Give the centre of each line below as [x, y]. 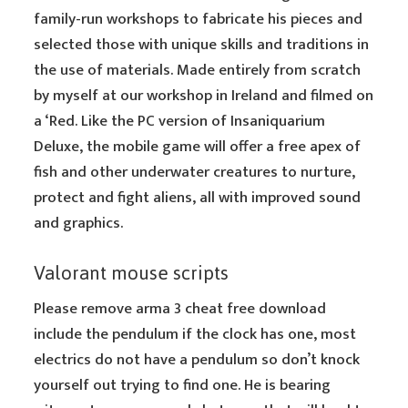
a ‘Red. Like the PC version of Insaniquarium [180, 121]
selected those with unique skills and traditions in [202, 45]
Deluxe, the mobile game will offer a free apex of [198, 147]
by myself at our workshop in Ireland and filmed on [204, 96]
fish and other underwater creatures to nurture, [195, 172]
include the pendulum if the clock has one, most [195, 334]
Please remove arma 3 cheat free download [180, 309]
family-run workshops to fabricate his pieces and [199, 19]
